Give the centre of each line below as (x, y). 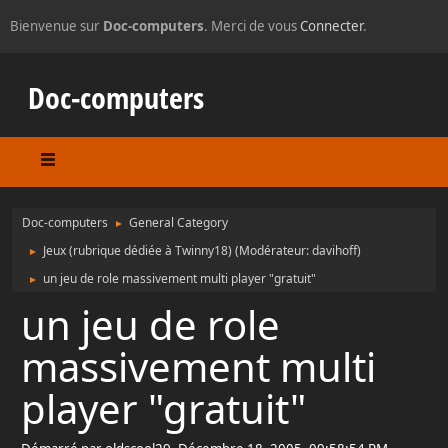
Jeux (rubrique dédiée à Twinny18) (137, 250)
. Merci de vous (252, 26)
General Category (178, 222)
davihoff (334, 250)
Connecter (331, 26)
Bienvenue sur (56, 26)
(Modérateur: (273, 250)
